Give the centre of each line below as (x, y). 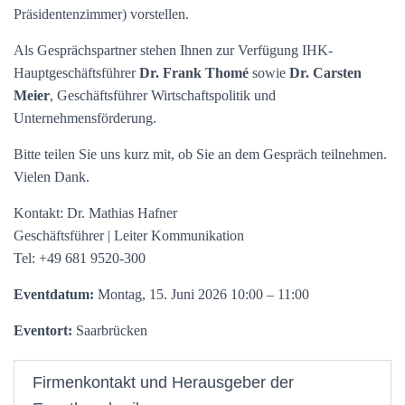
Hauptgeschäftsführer (76, 73)
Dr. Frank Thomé (194, 73)
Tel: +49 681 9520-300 (80, 258)
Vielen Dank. (52, 177)
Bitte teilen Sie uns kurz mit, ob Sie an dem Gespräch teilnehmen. (200, 154)
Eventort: (43, 330)
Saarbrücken (110, 330)
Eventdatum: (54, 294)
